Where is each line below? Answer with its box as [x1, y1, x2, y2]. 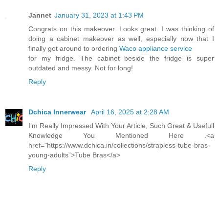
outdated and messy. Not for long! [28, 64, 133, 72]
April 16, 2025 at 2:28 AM [91, 108, 169, 116]
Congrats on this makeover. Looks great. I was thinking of [28, 24, 214, 33]
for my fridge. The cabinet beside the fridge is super [28, 54, 214, 62]
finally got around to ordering [28, 44, 119, 52]
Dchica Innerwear [28, 108, 88, 116]
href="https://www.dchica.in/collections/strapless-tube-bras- [28, 141, 210, 149]
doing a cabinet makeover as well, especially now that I [28, 34, 214, 43]
